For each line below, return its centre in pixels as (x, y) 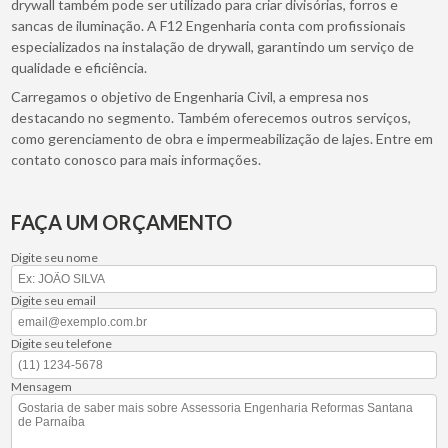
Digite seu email (54, 300)
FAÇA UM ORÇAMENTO (122, 221)
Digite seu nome (55, 257)
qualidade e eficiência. (79, 67)
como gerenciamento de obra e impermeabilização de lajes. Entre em (222, 138)
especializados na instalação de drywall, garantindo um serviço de (213, 46)
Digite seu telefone (62, 343)
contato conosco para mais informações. (136, 159)
